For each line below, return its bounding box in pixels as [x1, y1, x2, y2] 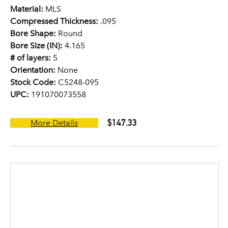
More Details [31, 118, 78, 128]
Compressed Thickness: [10, 16, 98, 26]
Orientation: [10, 65, 55, 75]
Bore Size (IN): [10, 41, 63, 50]
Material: [10, 4, 43, 14]
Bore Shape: [10, 28, 56, 38]
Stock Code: [10, 77, 56, 87]
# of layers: [10, 53, 51, 63]
